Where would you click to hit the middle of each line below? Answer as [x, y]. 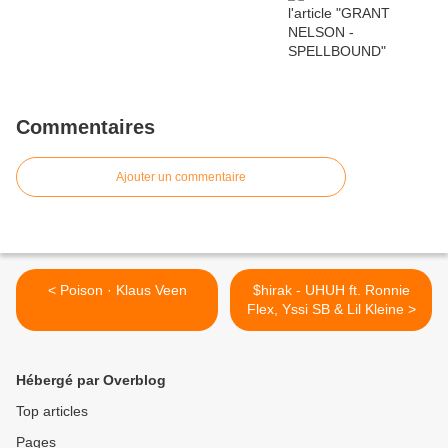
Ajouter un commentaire [181, 177]
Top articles [52, 411]
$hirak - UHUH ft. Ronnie [331, 290]
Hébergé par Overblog [91, 380]
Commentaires [85, 127]
